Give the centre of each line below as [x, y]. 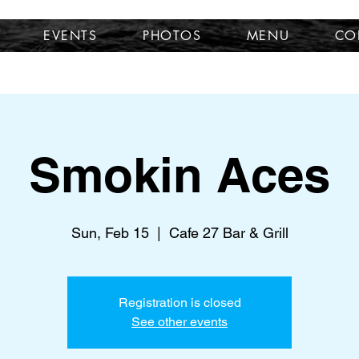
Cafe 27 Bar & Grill [228, 233]
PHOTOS [172, 36]
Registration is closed [179, 303]
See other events [179, 322]
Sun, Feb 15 [110, 233]
